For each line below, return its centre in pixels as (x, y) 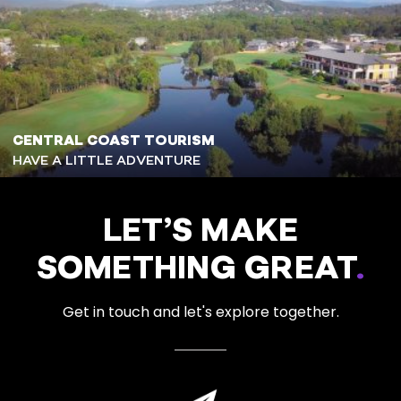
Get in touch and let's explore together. (200, 311)
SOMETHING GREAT (196, 269)
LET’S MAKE (200, 231)
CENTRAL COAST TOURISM (114, 141)
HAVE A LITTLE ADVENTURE (107, 160)
